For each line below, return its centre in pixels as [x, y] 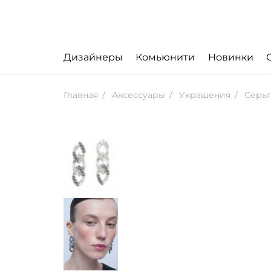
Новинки [230, 57]
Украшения [204, 95]
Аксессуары [137, 95]
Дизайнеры [93, 57]
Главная [81, 95]
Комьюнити [165, 57]
